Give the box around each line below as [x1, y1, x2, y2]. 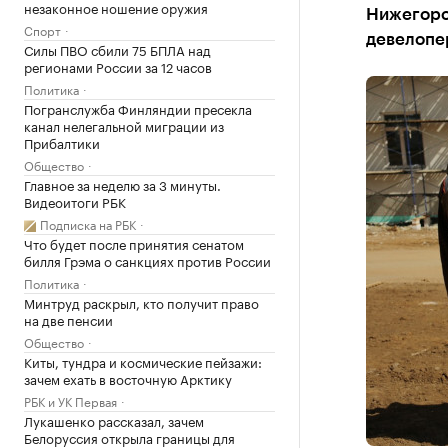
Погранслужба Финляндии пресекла [24, 98, 252, 118]
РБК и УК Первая [24, 391, 117, 410]
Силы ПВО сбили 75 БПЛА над [24, 39, 211, 59]
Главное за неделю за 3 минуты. [24, 174, 221, 194]
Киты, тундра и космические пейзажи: [24, 351, 262, 371]
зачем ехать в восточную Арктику [24, 368, 232, 388]
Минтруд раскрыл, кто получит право [24, 292, 259, 312]
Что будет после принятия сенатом [24, 233, 244, 253]
